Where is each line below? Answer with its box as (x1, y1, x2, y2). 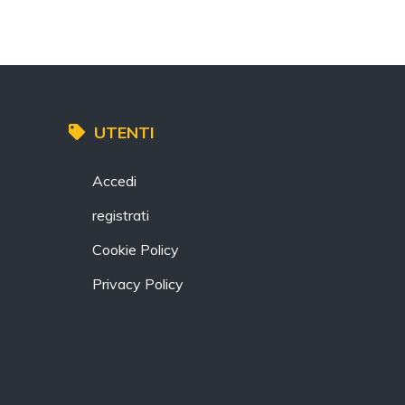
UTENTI (94, 122, 155, 143)
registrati (92, 206, 149, 224)
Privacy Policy (92, 275, 184, 293)
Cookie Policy (92, 240, 179, 259)
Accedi (92, 172, 137, 190)
